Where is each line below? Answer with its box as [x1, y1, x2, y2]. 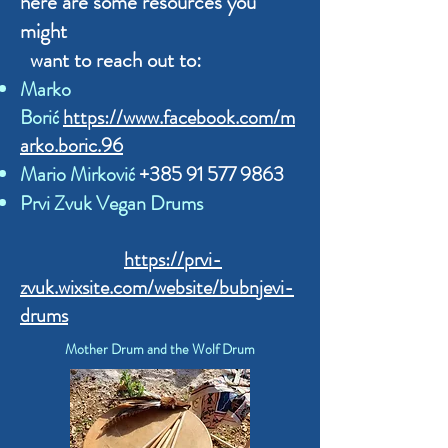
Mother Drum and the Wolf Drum [65, 338, 255, 359]
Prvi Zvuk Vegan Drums [20, 188, 295, 218]
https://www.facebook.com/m [63, 102, 295, 132]
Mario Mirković [20, 159, 139, 189]
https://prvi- [124, 244, 222, 274]
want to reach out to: [20, 44, 202, 75]
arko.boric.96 [20, 130, 123, 160]
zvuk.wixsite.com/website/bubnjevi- [20, 272, 294, 302]
